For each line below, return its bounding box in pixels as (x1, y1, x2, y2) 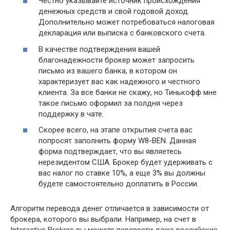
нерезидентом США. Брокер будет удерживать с (39, 158, 213, 167)
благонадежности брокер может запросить (39, 55, 195, 65)
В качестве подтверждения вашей (39, 44, 160, 54)
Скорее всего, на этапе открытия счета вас (39, 125, 193, 135)
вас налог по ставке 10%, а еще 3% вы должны (39, 168, 205, 178)
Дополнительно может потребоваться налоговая (39, 17, 215, 27)
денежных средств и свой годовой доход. (39, 7, 189, 16)
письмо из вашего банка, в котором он (39, 66, 177, 75)
